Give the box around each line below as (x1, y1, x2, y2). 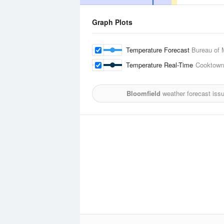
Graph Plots (92, 17, 132, 27)
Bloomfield (126, 88, 160, 98)
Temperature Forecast (126, 45, 191, 54)
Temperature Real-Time (126, 60, 195, 69)
